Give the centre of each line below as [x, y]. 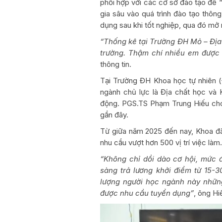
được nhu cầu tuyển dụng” [147, 193]
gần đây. [114, 114]
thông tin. [116, 64]
